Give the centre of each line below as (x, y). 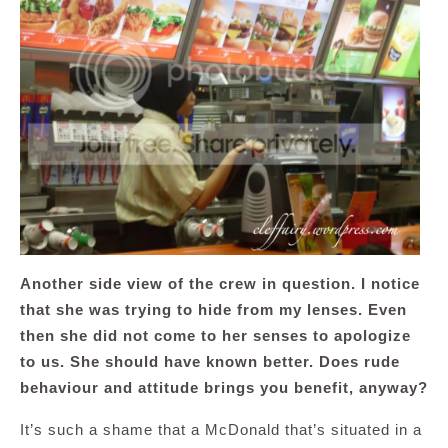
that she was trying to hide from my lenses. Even (213, 309)
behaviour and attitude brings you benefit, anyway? (224, 387)
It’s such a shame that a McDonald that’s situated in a (221, 429)
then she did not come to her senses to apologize (215, 335)
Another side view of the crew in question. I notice (220, 283)
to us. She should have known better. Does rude (210, 361)
